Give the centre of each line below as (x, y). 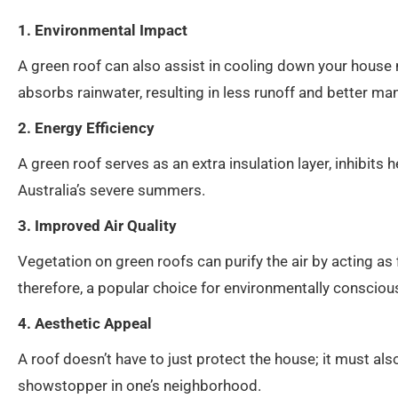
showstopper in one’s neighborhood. (139, 386)
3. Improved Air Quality (97, 226)
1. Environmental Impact (103, 31)
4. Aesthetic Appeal (85, 324)
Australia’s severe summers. (111, 191)
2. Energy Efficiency (86, 128)
